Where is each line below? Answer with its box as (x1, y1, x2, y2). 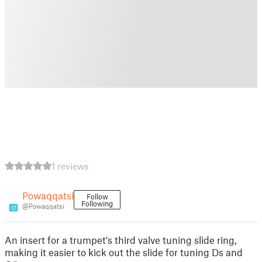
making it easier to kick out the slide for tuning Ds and (5, 246, 243, 258)
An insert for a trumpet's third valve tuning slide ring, (5, 234, 237, 246)
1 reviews (51, 160, 89, 171)
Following (81, 199, 113, 208)
